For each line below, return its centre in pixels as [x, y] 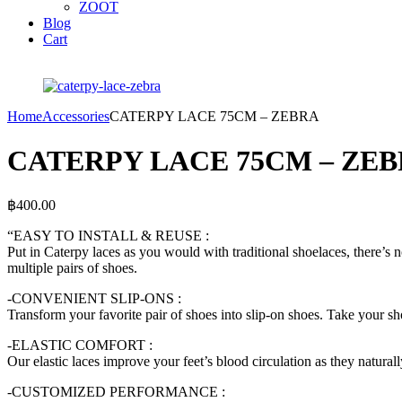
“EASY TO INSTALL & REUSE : [108, 236]
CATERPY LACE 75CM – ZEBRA [214, 117]
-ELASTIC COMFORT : [80, 345]
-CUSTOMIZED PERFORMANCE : [116, 392]
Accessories [76, 117]
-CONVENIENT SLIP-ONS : [94, 299]
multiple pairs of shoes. [72, 268]
